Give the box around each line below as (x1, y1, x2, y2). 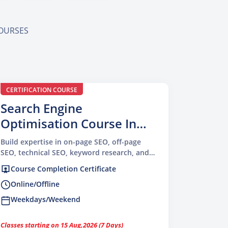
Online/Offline (11, 179, 60, 189)
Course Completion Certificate (11, 164, 116, 174)
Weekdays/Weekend (11, 194, 80, 205)
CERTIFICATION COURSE (6, 85, 77, 94)
